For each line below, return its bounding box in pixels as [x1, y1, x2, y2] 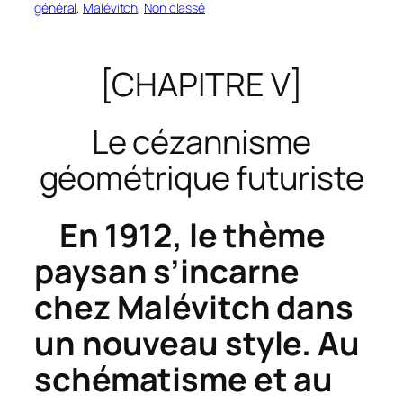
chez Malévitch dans [34, 285, 354, 330]
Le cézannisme [91, 119, 312, 164]
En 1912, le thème [58, 213, 326, 258]
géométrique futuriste [39, 155, 364, 200]
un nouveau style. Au [34, 321, 360, 366]
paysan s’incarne [34, 249, 300, 294]
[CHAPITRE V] [99, 61, 304, 106]
